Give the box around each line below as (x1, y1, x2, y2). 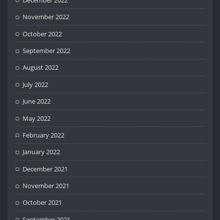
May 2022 (23, 113, 51, 123)
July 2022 (23, 80, 49, 89)
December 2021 (23, 164, 68, 173)
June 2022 (23, 97, 51, 106)
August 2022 (23, 63, 59, 72)
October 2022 (23, 29, 62, 38)
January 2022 (23, 147, 60, 157)
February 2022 (23, 130, 65, 139)
